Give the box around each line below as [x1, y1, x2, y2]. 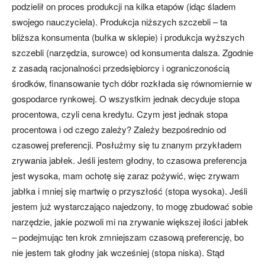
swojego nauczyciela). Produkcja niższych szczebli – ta [12, 15, 227, 28]
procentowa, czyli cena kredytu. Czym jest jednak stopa [12, 108, 228, 121]
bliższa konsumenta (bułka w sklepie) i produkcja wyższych [12, 31, 244, 44]
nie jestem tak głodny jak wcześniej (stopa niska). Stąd [12, 246, 224, 259]
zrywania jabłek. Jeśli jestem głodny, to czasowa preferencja [12, 154, 247, 167]
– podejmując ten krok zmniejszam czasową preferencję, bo [12, 231, 244, 244]
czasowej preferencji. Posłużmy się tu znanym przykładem [12, 138, 242, 151]
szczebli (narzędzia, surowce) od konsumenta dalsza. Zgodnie [12, 46, 253, 59]
